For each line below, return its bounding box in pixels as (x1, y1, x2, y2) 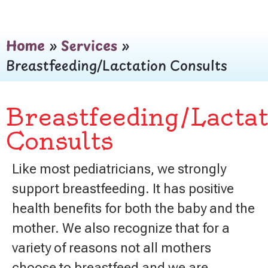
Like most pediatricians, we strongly (12, 161, 226, 176)
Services (61, 35, 117, 56)
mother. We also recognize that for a (12, 220, 230, 236)
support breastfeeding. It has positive (12, 181, 234, 196)
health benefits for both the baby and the (12, 200, 255, 216)
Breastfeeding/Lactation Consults (6, 55, 227, 75)
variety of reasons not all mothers (12, 240, 211, 255)
